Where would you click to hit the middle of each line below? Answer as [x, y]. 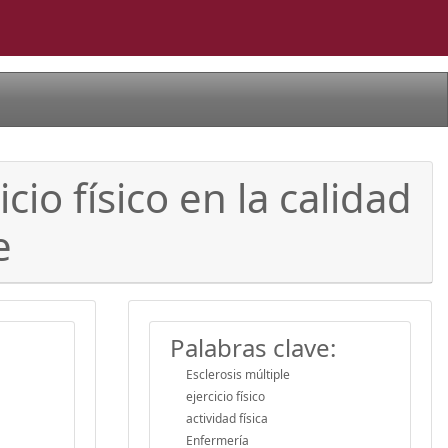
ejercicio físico [225, 396]
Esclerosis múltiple [238, 374]
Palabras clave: [253, 347]
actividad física [227, 418]
